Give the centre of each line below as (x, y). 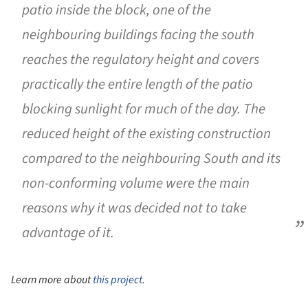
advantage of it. (68, 232)
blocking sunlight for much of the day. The (144, 109)
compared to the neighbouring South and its (151, 158)
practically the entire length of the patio (137, 84)
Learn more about (52, 280)
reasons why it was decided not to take (134, 208)
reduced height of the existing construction (146, 133)
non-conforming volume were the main (136, 183)
